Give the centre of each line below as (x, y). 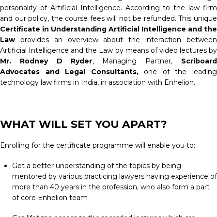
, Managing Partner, (137, 61)
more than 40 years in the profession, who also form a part (111, 187)
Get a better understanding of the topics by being (97, 166)
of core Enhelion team (50, 198)
